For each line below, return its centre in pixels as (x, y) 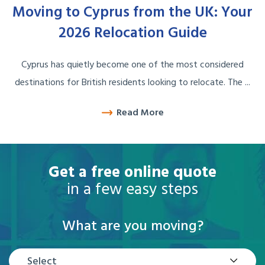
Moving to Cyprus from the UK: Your (132, 13)
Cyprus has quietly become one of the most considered (132, 65)
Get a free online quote (132, 173)
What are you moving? (132, 226)
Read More (140, 113)
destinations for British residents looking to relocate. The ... (132, 83)
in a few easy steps (132, 190)
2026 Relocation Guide (132, 34)
